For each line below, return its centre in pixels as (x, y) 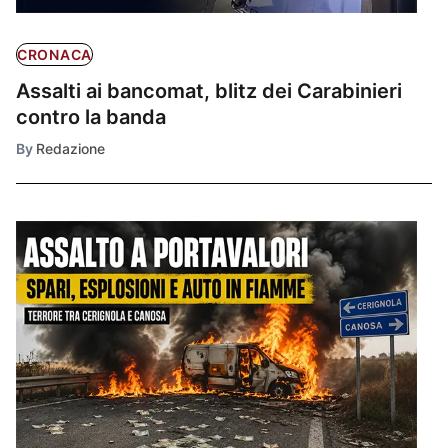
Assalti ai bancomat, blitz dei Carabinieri (209, 90)
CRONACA (54, 54)
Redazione (70, 148)
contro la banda (91, 116)
